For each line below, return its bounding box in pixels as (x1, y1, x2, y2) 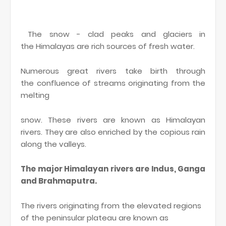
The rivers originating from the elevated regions (21, 200, 201, 211)
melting (21, 90, 49, 101)
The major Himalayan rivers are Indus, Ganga (21, 163, 205, 175)
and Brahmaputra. (21, 176, 97, 187)
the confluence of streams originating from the (21, 78, 205, 89)
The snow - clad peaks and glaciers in (21, 29, 205, 40)
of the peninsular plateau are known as (21, 212, 168, 223)
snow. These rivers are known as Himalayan (21, 115, 205, 126)
